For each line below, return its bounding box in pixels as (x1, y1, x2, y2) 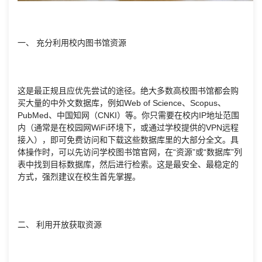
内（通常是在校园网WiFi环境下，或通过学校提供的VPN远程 (18, 122, 239, 132)
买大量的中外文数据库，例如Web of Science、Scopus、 (18, 98, 226, 108)
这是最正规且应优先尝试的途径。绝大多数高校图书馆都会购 (18, 85, 239, 95)
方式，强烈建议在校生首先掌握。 (18, 171, 140, 181)
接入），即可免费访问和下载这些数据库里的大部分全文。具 (18, 135, 239, 144)
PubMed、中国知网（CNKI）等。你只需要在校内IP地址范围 (18, 110, 239, 120)
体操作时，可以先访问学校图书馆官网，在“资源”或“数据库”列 (18, 147, 242, 157)
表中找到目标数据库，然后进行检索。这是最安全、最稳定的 (18, 159, 239, 169)
